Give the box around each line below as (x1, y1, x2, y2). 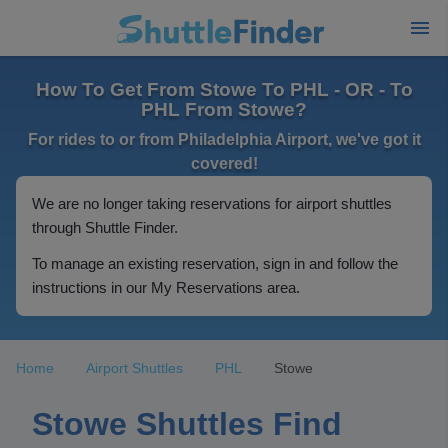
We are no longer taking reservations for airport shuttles (32, 195, 392, 212)
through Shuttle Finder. (32, 219, 178, 236)
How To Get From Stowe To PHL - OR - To (35, 79, 413, 100)
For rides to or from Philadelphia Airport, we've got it (27, 131, 421, 148)
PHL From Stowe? (141, 99, 307, 120)
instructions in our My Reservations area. (32, 279, 300, 296)
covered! (190, 155, 258, 172)
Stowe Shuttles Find (32, 406, 342, 442)
